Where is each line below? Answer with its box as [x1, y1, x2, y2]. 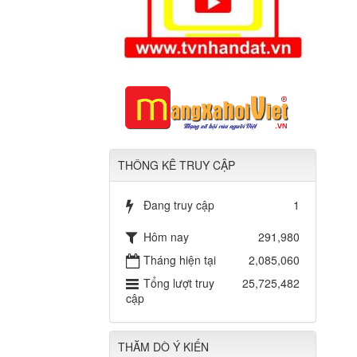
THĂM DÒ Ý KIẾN [118, 339, 209, 355]
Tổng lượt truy [143, 275, 214, 292]
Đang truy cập [143, 197, 214, 214]
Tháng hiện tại [143, 252, 216, 269]
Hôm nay [143, 229, 189, 245]
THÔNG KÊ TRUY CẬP [118, 157, 235, 174]
